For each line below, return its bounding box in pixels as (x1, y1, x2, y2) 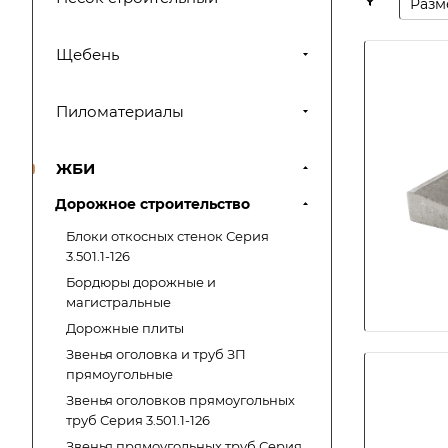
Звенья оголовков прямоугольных (66, 392, 295, 408)
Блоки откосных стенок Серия (66, 228, 269, 244)
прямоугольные (66, 366, 173, 382)
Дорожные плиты (66, 320, 184, 336)
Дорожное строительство (55, 195, 250, 213)
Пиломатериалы (56, 102, 184, 121)
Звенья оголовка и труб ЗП (66, 346, 246, 362)
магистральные (66, 294, 171, 310)
